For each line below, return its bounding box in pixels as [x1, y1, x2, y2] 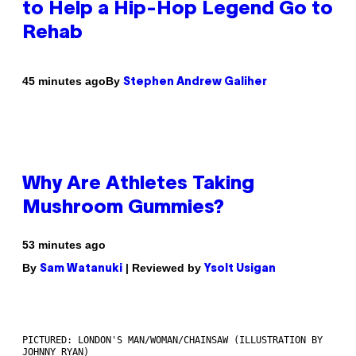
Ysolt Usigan [204, 263, 276, 274]
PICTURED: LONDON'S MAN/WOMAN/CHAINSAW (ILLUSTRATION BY [22, 334, 323, 346]
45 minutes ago [22, 75, 106, 88]
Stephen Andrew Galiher [123, 76, 267, 87]
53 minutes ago [22, 238, 106, 251]
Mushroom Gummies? [22, 199, 224, 217]
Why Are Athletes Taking [22, 175, 254, 193]
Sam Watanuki [40, 263, 122, 274]
